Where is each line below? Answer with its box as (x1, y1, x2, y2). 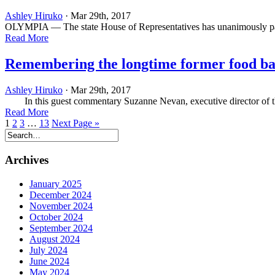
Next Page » (52, 118, 99, 129)
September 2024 (29, 222, 93, 233)
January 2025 (29, 178, 82, 189)
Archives (5, 153, 48, 166)
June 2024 (29, 255, 69, 266)
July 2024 (29, 244, 68, 255)
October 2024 (29, 211, 83, 222)
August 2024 (29, 233, 80, 244)
